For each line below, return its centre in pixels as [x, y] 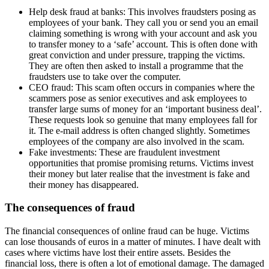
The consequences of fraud [70, 208]
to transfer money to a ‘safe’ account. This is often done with [143, 44]
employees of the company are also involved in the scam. [137, 141]
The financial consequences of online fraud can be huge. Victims [127, 231]
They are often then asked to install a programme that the [136, 65]
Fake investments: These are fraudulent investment [124, 152]
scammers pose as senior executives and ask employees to [138, 98]
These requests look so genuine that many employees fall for [143, 119]
